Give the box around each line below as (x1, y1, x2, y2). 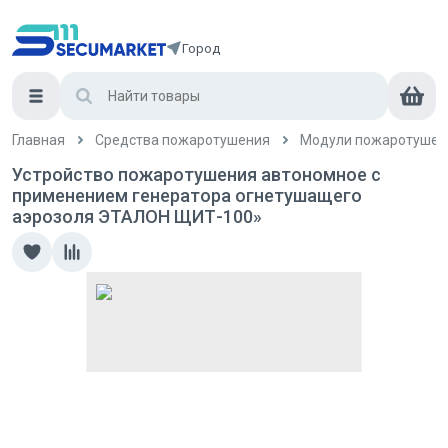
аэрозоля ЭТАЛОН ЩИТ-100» (12, 206, 262, 227)
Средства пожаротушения (95, 131, 270, 148)
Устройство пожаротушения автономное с (12, 164, 381, 185)
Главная (12, 131, 65, 148)
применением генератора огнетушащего (12, 185, 362, 206)
